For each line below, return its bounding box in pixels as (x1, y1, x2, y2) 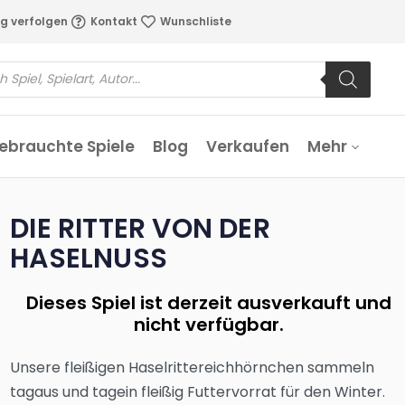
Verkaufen (206, 136, 289, 157)
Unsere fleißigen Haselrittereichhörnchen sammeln (10, 357, 375, 378)
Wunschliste (159, 14, 231, 29)
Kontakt (89, 14, 137, 29)
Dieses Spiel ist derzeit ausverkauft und (25, 290, 391, 316)
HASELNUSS (10, 240, 150, 278)
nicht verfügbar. (133, 312, 284, 337)
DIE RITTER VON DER (10, 210, 270, 248)
